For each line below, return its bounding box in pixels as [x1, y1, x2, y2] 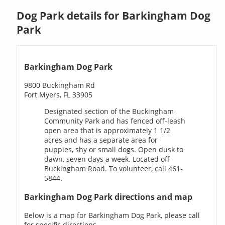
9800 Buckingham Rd [24, 80, 95, 90]
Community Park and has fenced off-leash [44, 116, 186, 126]
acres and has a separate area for [44, 135, 158, 145]
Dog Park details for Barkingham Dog [17, 8, 211, 23]
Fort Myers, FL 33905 [24, 90, 93, 100]
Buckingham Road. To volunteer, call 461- [44, 164, 183, 174]
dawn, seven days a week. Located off [44, 154, 170, 164]
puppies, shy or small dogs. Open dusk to [44, 145, 184, 155]
